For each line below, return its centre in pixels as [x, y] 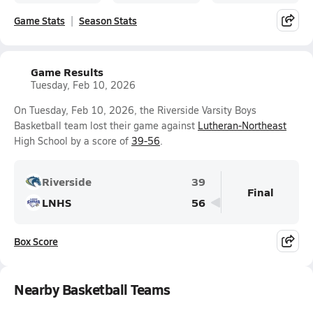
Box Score [36, 241]
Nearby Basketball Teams [92, 289]
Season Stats [108, 20]
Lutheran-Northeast [242, 125]
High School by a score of [73, 141]
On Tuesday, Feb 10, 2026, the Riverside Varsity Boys [135, 110]
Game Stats [39, 20]
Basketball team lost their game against [106, 125]
